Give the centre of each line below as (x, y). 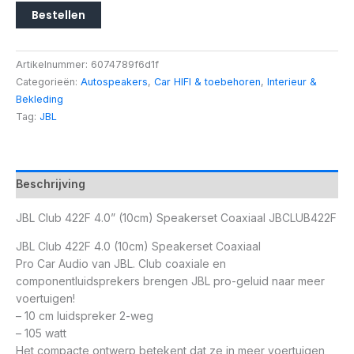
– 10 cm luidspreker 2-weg (85, 315)
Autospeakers (114, 81)
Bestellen (58, 15)
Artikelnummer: (53, 64)
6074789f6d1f (125, 64)
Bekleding (40, 99)
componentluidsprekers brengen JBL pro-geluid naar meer (170, 281)
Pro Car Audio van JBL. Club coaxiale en (121, 263)
